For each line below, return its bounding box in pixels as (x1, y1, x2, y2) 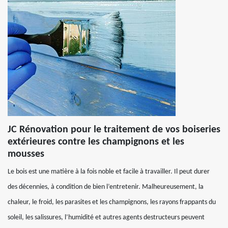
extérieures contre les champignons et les (8, 137, 184, 147)
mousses (8, 149, 44, 159)
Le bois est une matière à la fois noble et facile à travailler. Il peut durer (8, 168, 210, 176)
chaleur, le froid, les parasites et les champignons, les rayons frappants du (8, 198, 216, 206)
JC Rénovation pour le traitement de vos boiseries (8, 125, 220, 135)
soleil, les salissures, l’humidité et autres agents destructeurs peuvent (8, 214, 205, 221)
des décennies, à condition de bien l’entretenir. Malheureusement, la (8, 183, 204, 191)
